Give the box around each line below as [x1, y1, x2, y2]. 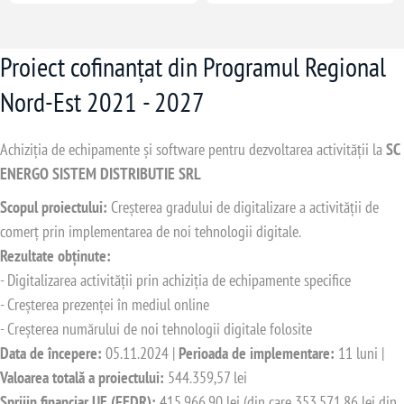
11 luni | [335, 342, 384, 363]
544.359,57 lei [168, 366, 247, 388]
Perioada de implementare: [179, 342, 335, 363]
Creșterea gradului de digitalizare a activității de [107, 196, 379, 217]
